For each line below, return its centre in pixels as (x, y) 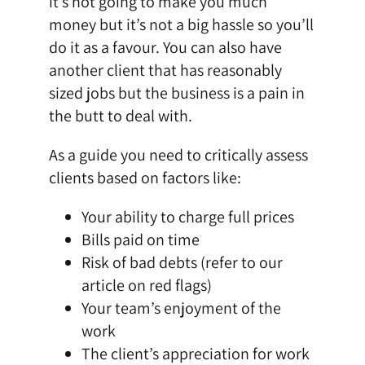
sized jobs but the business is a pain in (176, 93)
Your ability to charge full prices (187, 217)
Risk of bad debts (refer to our (182, 263)
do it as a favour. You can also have (165, 48)
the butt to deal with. (120, 116)
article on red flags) (146, 286)
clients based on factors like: (145, 178)
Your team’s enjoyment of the (181, 308)
